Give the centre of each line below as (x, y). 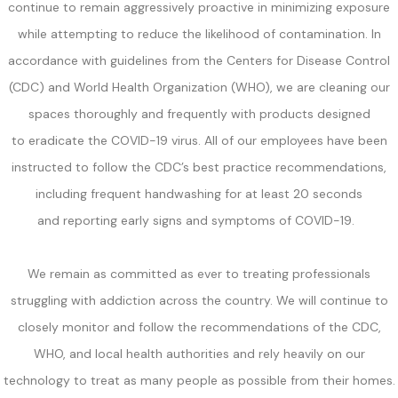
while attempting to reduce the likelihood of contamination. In (199, 33)
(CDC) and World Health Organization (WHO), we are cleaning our (199, 87)
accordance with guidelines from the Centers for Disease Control (199, 60)
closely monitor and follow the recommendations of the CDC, (199, 326)
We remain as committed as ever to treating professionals (199, 273)
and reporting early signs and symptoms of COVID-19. (199, 220)
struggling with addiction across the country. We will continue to (199, 300)
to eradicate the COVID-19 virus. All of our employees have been (199, 140)
